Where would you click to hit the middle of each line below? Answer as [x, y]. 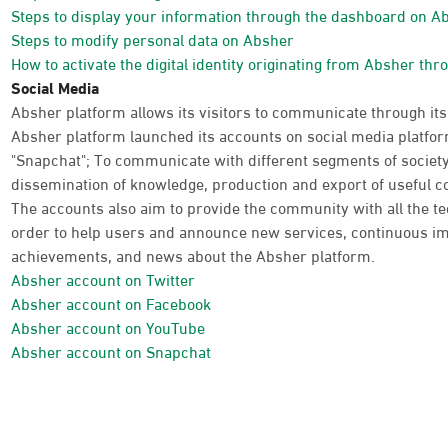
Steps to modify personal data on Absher [152, 38]
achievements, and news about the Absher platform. [193, 254]
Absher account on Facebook [111, 302]
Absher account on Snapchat [111, 350]
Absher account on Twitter [103, 278]
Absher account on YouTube [108, 326]
